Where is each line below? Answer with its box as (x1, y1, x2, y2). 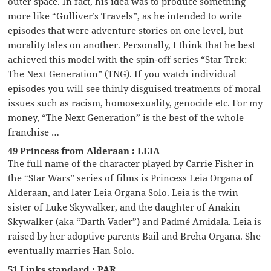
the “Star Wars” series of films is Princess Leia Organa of (8, 171, 253, 184)
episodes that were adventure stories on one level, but (8, 24, 244, 36)
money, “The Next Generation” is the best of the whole (8, 111, 244, 123)
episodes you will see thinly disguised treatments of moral (8, 82, 261, 94)
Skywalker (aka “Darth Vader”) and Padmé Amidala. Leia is (8, 215, 262, 227)
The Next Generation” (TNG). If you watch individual (8, 67, 237, 80)
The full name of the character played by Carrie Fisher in (8, 157, 255, 169)
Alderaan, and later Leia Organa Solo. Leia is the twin (8, 186, 239, 198)
